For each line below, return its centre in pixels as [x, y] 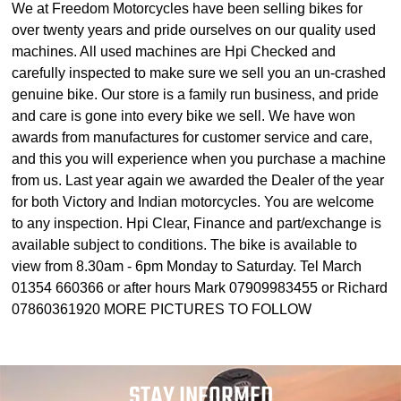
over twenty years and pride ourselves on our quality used [194, 30]
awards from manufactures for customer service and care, [192, 138]
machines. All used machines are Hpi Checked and [174, 52]
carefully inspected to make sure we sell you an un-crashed [199, 73]
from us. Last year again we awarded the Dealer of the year [198, 181]
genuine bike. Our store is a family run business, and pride [196, 95]
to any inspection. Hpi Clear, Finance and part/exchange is [197, 224]
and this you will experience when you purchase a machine [199, 159]
